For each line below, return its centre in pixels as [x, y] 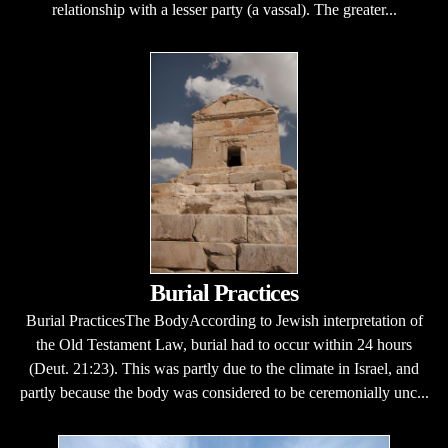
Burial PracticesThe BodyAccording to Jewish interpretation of [224, 320]
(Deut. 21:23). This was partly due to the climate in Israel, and [224, 368]
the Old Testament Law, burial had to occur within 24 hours [224, 344]
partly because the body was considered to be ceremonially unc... [224, 392]
